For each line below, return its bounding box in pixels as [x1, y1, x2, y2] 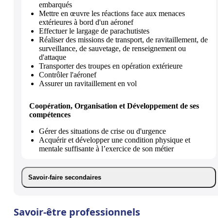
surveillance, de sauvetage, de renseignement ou [39, 44, 186, 53]
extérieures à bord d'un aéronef [39, 18, 133, 26]
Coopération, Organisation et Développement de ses [29, 101, 199, 110]
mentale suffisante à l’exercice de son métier [39, 144, 174, 153]
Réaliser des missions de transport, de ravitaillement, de [39, 35, 208, 44]
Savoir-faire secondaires [28, 173, 101, 181]
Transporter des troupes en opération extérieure [39, 61, 182, 70]
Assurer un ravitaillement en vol [39, 79, 137, 88]
